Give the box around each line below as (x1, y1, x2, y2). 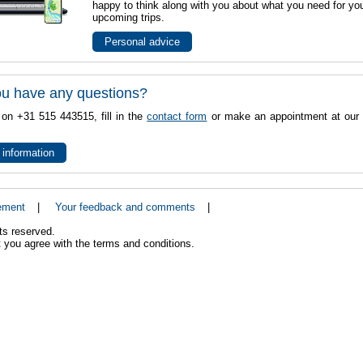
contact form (147, 110, 207, 122)
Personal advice (105, 36, 181, 48)
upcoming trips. (92, 11, 165, 23)
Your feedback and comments (54, 201, 195, 214)
